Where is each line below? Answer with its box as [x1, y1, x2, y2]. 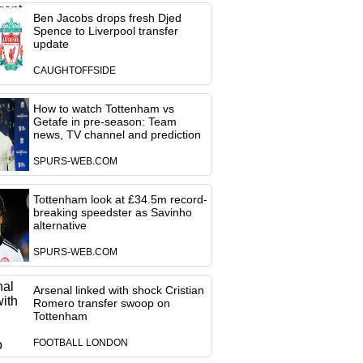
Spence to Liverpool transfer [32, 24, 178, 37]
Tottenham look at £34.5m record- [32, 193, 207, 206]
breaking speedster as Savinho [32, 206, 192, 219]
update [32, 37, 69, 50]
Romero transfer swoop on [32, 297, 170, 310]
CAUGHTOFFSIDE [32, 66, 116, 75]
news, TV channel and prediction [32, 128, 201, 141]
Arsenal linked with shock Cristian [32, 284, 204, 297]
